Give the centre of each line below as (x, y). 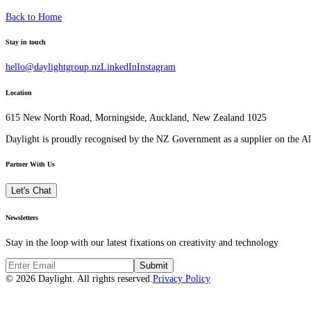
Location (19, 92)
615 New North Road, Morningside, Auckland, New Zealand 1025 (136, 117)
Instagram (156, 67)
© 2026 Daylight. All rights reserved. (79, 279)
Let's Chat (31, 191)
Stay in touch (26, 42)
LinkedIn (119, 67)
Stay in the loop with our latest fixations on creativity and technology (142, 242)
